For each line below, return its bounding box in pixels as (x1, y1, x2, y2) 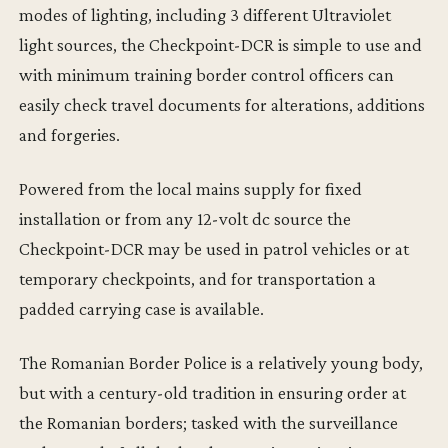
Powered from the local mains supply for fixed (19, 178, 363, 200)
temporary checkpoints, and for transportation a (19, 268, 377, 290)
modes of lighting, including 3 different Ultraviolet (19, 4, 392, 26)
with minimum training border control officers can (19, 64, 395, 86)
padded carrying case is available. (19, 298, 265, 320)
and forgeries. (19, 124, 121, 146)
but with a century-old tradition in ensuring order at (19, 382, 407, 404)
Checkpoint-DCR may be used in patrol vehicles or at (19, 238, 410, 260)
